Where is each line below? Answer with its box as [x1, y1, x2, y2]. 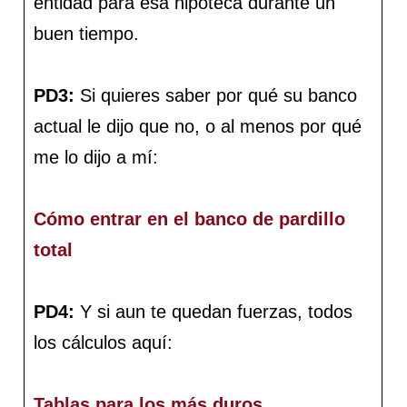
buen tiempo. [34, 24, 140, 45]
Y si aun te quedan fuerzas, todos [74, 302, 353, 323]
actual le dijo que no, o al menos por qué [34, 116, 362, 137]
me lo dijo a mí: [34, 147, 164, 168]
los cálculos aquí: [34, 333, 174, 353]
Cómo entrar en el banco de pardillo [34, 209, 346, 230]
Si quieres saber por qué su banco [80, 85, 358, 106]
